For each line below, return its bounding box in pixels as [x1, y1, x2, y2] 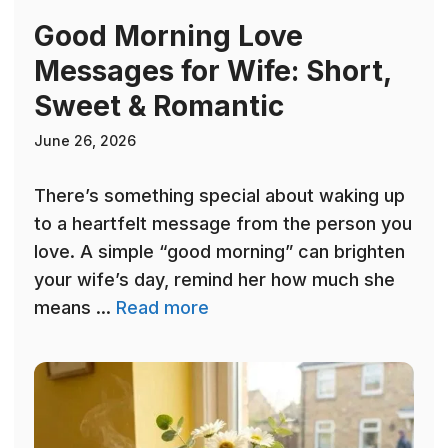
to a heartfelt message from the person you [34, 213, 412, 235]
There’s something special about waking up [34, 185, 405, 207]
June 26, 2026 [34, 132, 136, 150]
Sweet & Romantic [34, 89, 284, 124]
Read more [116, 297, 209, 319]
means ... [34, 297, 116, 319]
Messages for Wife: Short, [34, 54, 391, 89]
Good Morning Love [34, 19, 303, 54]
